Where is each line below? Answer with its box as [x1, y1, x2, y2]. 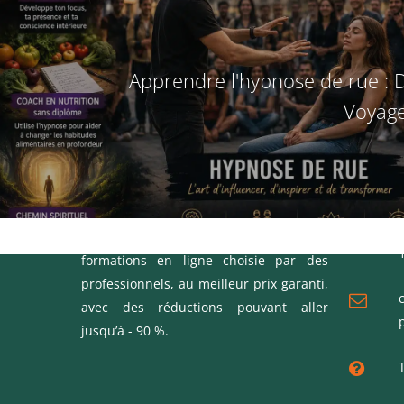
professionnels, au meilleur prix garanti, [81, 275, 328, 292]
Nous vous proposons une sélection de [81, 228, 328, 245]
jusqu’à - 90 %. [81, 322, 169, 339]
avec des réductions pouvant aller [81, 298, 328, 316]
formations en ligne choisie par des [81, 252, 328, 269]
